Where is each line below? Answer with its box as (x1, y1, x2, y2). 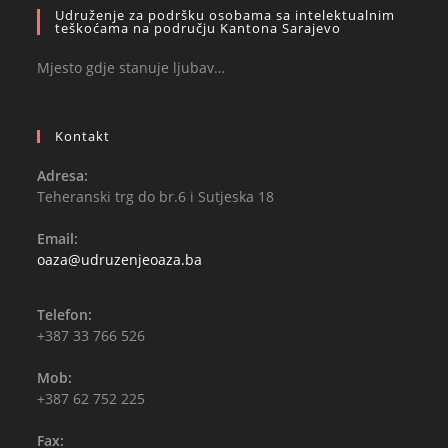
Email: (37, 229, 79, 248)
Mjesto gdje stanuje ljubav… (37, 58, 226, 77)
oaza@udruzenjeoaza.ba (37, 250, 203, 269)
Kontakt (55, 127, 111, 145)
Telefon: (37, 305, 93, 324)
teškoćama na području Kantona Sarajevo (55, 19, 342, 37)
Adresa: (37, 166, 89, 185)
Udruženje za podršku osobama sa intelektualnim (55, 6, 396, 24)
